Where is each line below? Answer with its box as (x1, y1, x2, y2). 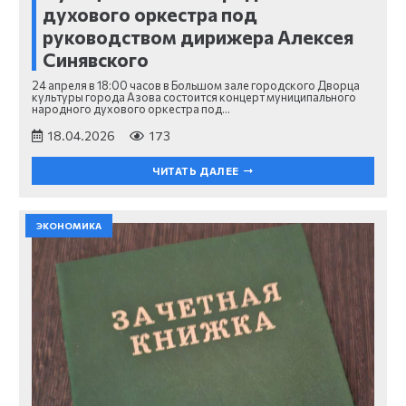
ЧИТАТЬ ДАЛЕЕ (152, 164, 239, 177)
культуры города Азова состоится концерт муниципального (32, 90, 356, 105)
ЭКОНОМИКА (36, 219, 101, 231)
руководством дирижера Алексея (43, 25, 353, 49)
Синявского (43, 48, 149, 72)
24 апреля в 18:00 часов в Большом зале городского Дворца (32, 78, 360, 93)
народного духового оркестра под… (32, 101, 230, 117)
